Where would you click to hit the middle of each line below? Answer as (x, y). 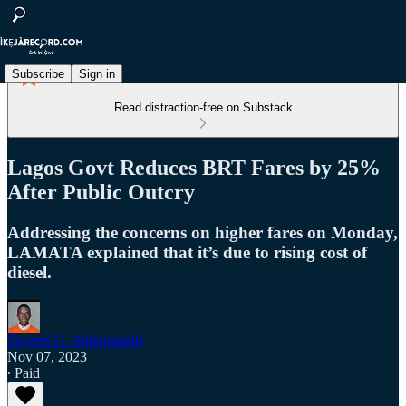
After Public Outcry (101, 192)
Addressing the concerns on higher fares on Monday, (203, 232)
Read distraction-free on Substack (203, 107)
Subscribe (38, 73)
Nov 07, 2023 (47, 356)
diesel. (29, 272)
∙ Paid (24, 372)
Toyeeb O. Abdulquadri (75, 340)
